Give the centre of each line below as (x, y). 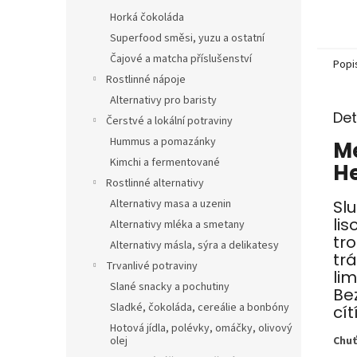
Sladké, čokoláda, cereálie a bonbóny (200, 308)
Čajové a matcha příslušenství (181, 59)
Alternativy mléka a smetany (177, 225)
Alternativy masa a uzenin (171, 204)
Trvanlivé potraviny (152, 266)
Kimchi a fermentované (165, 163)
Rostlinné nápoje (146, 80)
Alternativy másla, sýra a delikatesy (194, 245)
